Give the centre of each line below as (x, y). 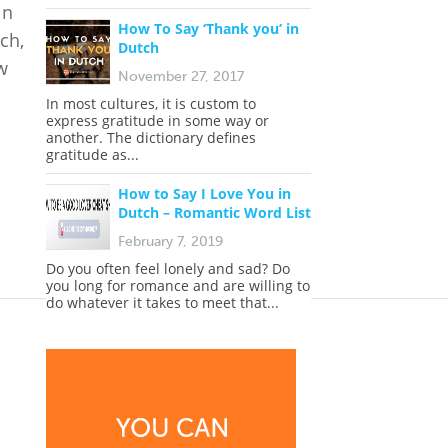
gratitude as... (92, 154)
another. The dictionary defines (151, 137)
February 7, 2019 (170, 241)
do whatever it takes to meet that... (162, 302)
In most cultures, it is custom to (151, 103)
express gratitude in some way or (157, 120)
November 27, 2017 (181, 76)
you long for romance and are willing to (178, 285)
